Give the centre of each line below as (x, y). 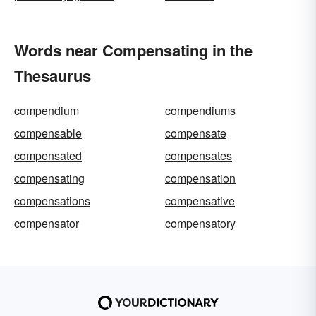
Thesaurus (53, 75)
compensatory (200, 223)
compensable (48, 133)
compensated (48, 156)
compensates (199, 156)
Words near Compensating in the (133, 50)
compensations (52, 201)
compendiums (200, 110)
